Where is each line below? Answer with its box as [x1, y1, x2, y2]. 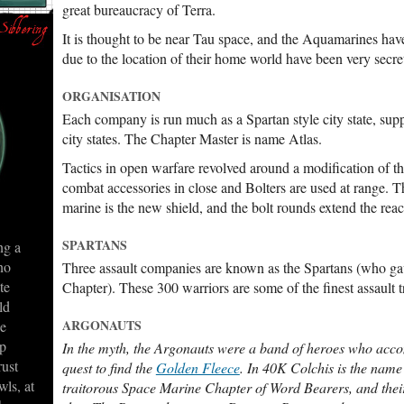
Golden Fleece [155, 358, 240, 377]
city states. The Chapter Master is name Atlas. [61, 129, 322, 148]
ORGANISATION [61, 87, 161, 106]
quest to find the [61, 358, 156, 377]
